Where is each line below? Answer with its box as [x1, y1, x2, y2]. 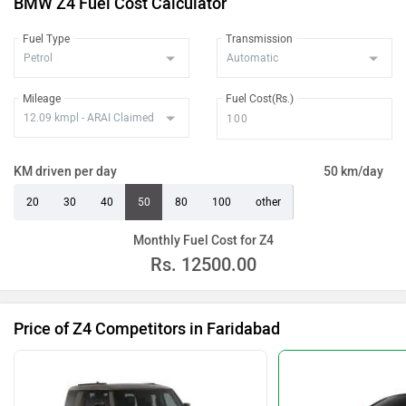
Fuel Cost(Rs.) [226, 92, 294, 105]
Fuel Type [23, 32, 70, 45]
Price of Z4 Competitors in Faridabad [14, 318, 280, 339]
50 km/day [324, 163, 383, 179]
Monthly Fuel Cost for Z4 [132, 232, 274, 248]
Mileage [23, 92, 61, 105]
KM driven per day [14, 163, 117, 179]
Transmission [226, 32, 293, 45]
